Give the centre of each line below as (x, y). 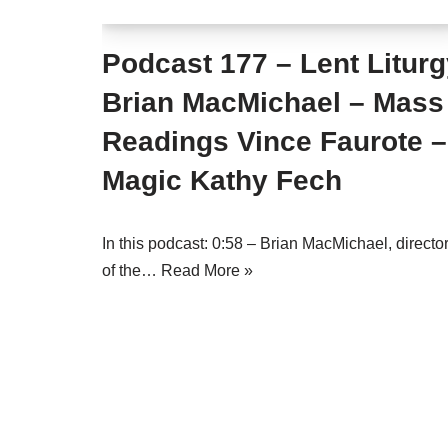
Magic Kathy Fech (222, 180)
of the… (131, 270)
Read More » (207, 270)
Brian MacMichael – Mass (273, 102)
